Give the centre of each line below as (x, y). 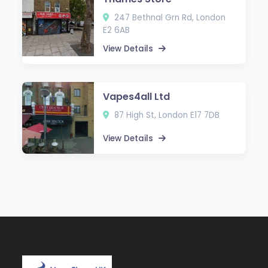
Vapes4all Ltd (137, 96)
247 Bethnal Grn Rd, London (169, 17)
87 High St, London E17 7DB (166, 115)
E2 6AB (117, 30)
